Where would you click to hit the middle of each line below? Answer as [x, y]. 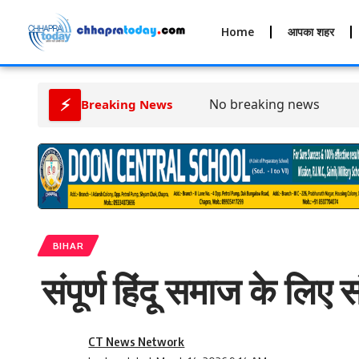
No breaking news [264, 105]
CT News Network [137, 341]
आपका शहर [311, 31]
